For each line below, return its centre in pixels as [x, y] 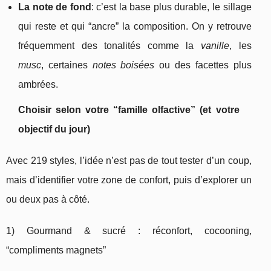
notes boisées [123, 65]
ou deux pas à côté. [48, 200]
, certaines [67, 65]
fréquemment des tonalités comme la [109, 46]
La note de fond [55, 7]
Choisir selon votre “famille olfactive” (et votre [129, 110]
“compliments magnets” [56, 250]
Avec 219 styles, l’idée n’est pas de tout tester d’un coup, [129, 161]
